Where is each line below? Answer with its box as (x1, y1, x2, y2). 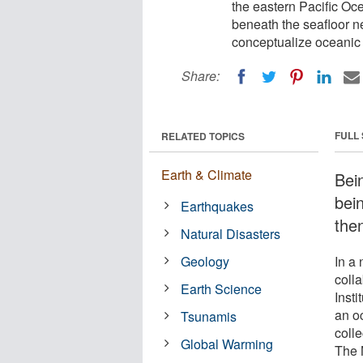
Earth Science (181, 279, 263, 298)
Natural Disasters (181, 224, 281, 243)
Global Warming (181, 334, 274, 353)
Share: (181, 66, 220, 85)
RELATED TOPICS (161, 128, 245, 143)
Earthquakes (181, 196, 254, 216)
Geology (181, 251, 230, 271)
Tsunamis (181, 306, 237, 326)
